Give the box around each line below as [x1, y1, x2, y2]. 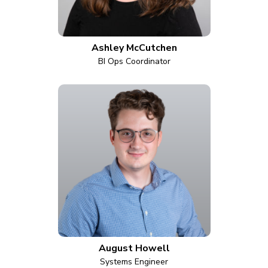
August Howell [98, 242, 170, 255]
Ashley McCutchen [91, 41, 177, 54]
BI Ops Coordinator [98, 56, 170, 67]
